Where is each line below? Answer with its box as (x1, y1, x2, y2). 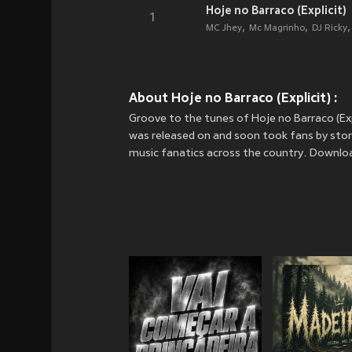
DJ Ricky (311, 24, 347, 33)
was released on (129, 130, 213, 142)
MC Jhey (205, 24, 242, 33)
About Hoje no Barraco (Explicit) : (129, 90, 338, 105)
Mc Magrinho (248, 24, 305, 33)
